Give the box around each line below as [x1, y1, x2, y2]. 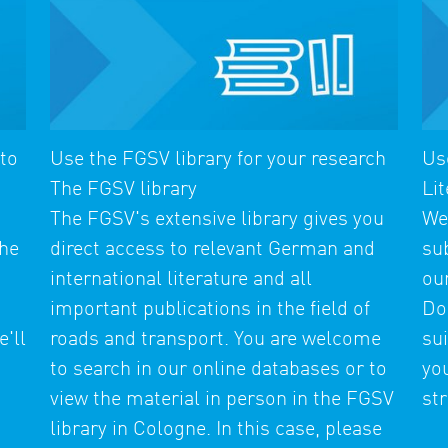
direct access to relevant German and [50, 240, 375, 261]
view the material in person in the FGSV [50, 390, 394, 411]
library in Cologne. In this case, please [50, 420, 382, 441]
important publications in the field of [50, 300, 370, 321]
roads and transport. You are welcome [50, 330, 381, 351]
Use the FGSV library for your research [50, 150, 386, 171]
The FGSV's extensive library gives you [50, 210, 384, 231]
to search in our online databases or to [50, 360, 387, 381]
